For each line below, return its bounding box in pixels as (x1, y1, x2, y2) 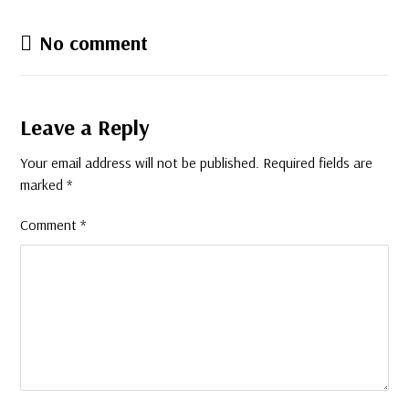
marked (20, 175, 68, 194)
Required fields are (263, 153, 373, 172)
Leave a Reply (20, 113, 151, 141)
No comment (39, 30, 149, 56)
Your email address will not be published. (20, 153, 260, 172)
